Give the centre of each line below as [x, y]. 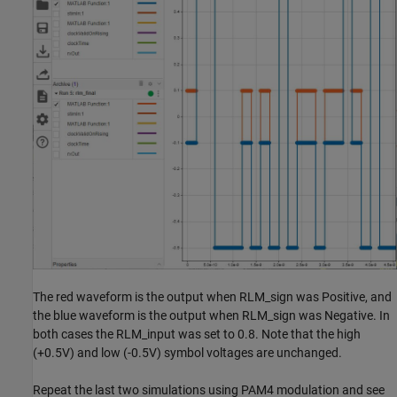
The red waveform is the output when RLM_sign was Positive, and [212, 297]
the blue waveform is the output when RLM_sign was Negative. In [211, 316]
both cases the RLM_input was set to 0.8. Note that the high [197, 335]
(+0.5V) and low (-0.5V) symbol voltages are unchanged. [187, 353]
